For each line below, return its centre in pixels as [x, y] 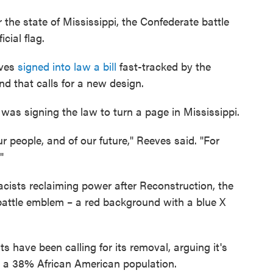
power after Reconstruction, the [158, 185]
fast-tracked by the [164, 66]
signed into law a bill [67, 66]
